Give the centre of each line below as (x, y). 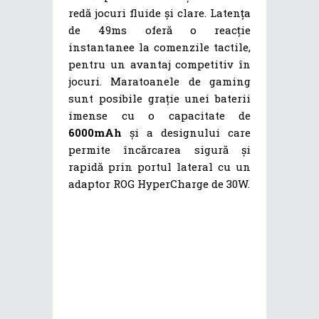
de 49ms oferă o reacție (159, 30)
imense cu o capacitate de (159, 115)
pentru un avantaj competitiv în (159, 64)
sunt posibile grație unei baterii (159, 98)
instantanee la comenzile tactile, (159, 47)
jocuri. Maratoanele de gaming (159, 81)
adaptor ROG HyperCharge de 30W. (159, 183)
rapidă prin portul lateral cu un (159, 166)
